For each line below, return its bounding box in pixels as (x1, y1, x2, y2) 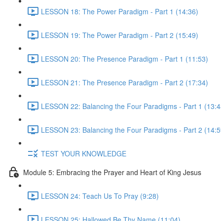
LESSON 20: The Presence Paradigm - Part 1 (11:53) (41, 53, 208, 64)
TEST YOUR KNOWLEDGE (41, 148, 126, 158)
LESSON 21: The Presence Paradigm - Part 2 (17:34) (41, 77, 208, 87)
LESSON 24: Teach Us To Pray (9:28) (41, 190, 159, 201)
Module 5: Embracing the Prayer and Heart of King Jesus (23, 167, 201, 177)
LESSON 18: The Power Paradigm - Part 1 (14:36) (41, 6, 198, 16)
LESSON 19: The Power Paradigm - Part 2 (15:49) (41, 30, 198, 40)
